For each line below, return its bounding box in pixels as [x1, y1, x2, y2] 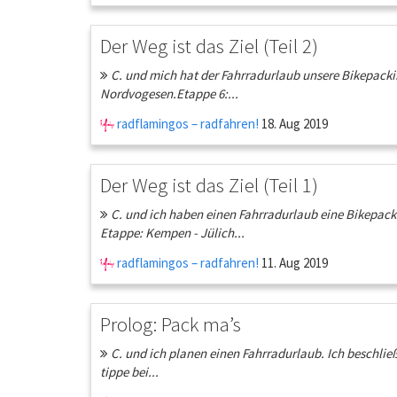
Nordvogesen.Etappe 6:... [100, 85, 238, 102]
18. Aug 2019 [259, 115, 328, 132]
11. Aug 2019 [259, 254, 328, 271]
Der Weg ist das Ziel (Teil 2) [100, 33, 318, 58]
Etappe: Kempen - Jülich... [100, 224, 245, 241]
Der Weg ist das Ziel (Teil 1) [100, 172, 318, 198]
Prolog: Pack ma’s [100, 311, 241, 337]
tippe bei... [100, 363, 159, 380]
